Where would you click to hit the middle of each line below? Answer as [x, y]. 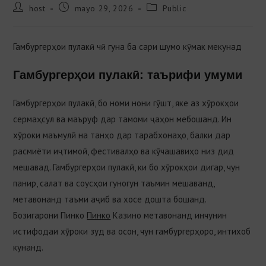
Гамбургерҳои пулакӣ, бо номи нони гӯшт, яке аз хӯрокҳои [126, 103]
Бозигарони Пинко [50, 215]
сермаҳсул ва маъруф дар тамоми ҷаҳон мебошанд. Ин [123, 119]
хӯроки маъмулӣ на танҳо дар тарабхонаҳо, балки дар [122, 135]
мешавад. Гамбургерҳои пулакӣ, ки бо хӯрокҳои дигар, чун [127, 167]
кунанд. [28, 247]
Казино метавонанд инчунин [169, 215]
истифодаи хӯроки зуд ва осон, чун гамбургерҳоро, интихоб [132, 231]
